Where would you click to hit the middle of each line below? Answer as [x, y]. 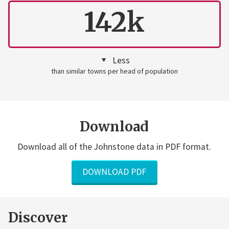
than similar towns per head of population [114, 71]
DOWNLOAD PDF [114, 171]
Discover [38, 217]
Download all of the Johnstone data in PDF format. [114, 147]
